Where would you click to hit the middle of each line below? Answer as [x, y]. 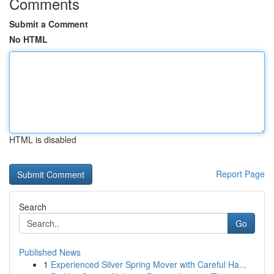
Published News [50, 252]
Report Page [240, 174]
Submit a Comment [49, 24]
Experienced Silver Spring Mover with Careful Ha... [149, 264]
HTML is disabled [43, 139]
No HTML [28, 39]
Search [33, 207]
